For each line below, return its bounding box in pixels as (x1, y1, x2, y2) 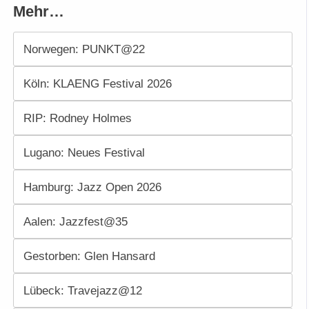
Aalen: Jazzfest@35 (23, 214, 128, 228)
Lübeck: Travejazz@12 (23, 283, 142, 297)
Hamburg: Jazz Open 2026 (23, 179, 161, 194)
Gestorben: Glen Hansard (23, 248, 155, 263)
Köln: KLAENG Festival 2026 (23, 76, 172, 90)
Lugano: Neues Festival (23, 145, 145, 159)
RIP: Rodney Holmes (23, 110, 132, 125)
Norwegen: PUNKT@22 (23, 41, 145, 56)
